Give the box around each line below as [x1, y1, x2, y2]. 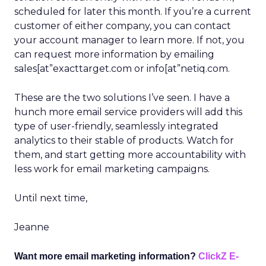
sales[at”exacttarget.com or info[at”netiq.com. [14, 63, 230, 74]
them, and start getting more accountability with [14, 149, 246, 160]
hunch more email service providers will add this [14, 106, 242, 118]
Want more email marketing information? [14, 251, 198, 261]
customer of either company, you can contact [14, 20, 231, 31]
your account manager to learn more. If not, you [14, 34, 245, 46]
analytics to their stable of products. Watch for [14, 135, 234, 146]
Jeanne [14, 221, 49, 233]
